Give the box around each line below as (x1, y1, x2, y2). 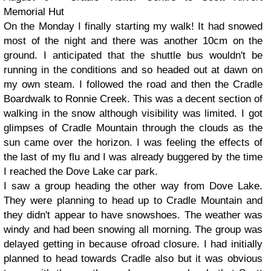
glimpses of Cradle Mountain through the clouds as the (4, 122, 263, 134)
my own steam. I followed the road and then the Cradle (4, 79, 263, 90)
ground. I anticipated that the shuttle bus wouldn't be (4, 50, 263, 61)
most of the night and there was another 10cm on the (4, 35, 263, 47)
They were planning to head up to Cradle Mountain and (4, 195, 263, 206)
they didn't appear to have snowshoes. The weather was (4, 209, 263, 221)
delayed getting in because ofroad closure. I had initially (4, 238, 263, 250)
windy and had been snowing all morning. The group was (4, 224, 263, 235)
